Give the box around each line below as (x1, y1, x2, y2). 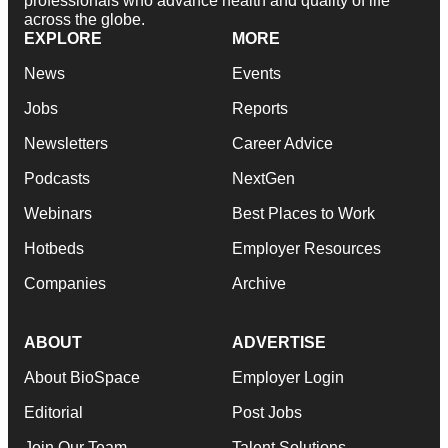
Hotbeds (24, 239, 84, 257)
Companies (24, 274, 106, 292)
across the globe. (24, 10, 145, 28)
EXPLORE (24, 29, 102, 47)
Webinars (24, 204, 92, 222)
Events (232, 64, 281, 82)
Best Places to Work (232, 204, 375, 222)
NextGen (232, 169, 295, 187)
